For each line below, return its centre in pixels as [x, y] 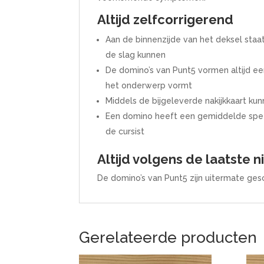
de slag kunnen [136, 55]
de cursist [125, 131]
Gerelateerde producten [168, 237]
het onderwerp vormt [149, 85]
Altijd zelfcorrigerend [166, 19]
